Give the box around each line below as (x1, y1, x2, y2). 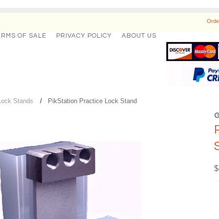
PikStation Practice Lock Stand (48, 97, 137, 105)
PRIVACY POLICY (56, 32, 112, 39)
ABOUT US (122, 32, 157, 39)
